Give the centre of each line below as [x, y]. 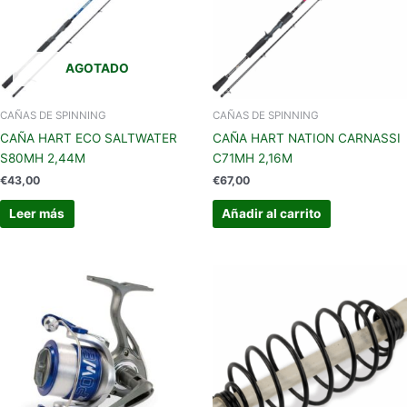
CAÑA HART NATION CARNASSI [307, 138]
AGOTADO [97, 68]
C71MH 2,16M [253, 158]
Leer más [37, 214]
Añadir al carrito [272, 214]
